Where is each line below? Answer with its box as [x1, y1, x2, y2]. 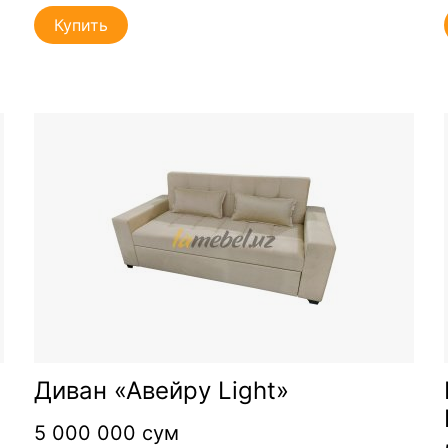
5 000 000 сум [33, 420, 179, 445]
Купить [53, 14, 108, 35]
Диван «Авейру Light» [33, 375, 289, 405]
